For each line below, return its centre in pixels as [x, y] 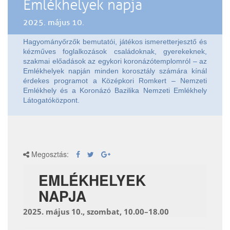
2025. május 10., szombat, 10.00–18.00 [96, 212]
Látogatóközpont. [52, 100]
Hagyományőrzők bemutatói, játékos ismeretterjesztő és [115, 42]
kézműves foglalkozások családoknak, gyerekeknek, [115, 52]
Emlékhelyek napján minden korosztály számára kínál [115, 71]
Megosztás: [49, 154]
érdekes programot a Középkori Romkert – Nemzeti [115, 81]
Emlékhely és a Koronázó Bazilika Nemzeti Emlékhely [115, 91]
